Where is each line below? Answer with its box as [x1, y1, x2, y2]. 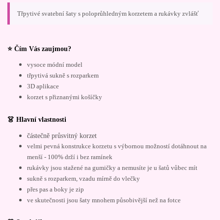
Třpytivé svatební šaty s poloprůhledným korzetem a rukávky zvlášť [17, 10, 199, 18]
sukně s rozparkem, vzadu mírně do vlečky [27, 175, 140, 182]
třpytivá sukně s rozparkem [27, 72, 99, 80]
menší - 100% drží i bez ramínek [27, 153, 112, 161]
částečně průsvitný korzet [27, 131, 97, 139]
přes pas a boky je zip [27, 186, 84, 193]
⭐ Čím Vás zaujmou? [7, 45, 71, 53]
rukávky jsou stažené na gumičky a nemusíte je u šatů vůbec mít [27, 164, 197, 171]
